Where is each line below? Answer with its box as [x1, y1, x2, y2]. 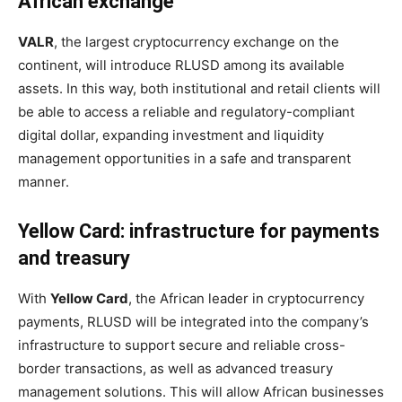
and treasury [18, 247, 130, 269]
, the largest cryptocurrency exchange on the [54, 33, 339, 50]
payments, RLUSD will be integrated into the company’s [18, 313, 369, 330]
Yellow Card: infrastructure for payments [18, 220, 380, 242]
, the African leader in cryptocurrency [128, 290, 364, 307]
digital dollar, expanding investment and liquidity [18, 127, 324, 144]
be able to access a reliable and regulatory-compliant [18, 103, 354, 120]
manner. [18, 173, 69, 190]
